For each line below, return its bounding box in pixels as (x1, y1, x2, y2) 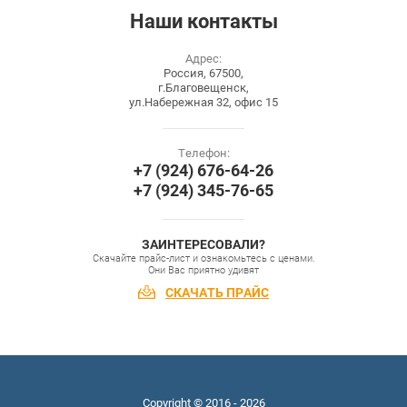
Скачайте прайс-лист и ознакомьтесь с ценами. (92, 253, 315, 265)
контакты (186, 10, 278, 34)
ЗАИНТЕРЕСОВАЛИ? (142, 237, 265, 253)
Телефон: (177, 146, 230, 161)
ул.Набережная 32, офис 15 (129, 95, 278, 110)
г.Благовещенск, (158, 81, 249, 95)
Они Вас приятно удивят (148, 264, 259, 277)
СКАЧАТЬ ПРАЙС (165, 285, 269, 301)
